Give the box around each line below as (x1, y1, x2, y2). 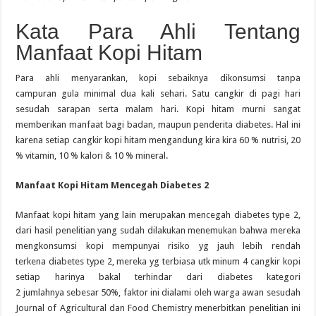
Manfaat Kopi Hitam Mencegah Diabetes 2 (16, 179, 209, 190)
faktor (123, 286, 148, 298)
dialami (162, 286, 192, 298)
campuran (16, 87, 62, 99)
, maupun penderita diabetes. (152, 119, 276, 130)
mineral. (135, 150, 169, 161)
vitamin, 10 (25, 150, 71, 161)
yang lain (99, 209, 137, 220)
